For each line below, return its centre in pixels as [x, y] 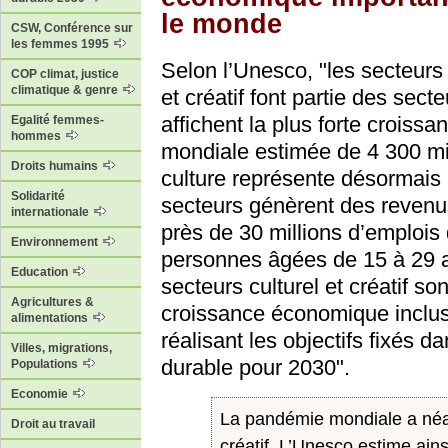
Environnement [56, 242]
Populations [46, 364]
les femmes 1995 [61, 44]
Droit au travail [53, 424]
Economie [41, 394]
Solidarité [38, 196]
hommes [37, 136]
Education [41, 272]
